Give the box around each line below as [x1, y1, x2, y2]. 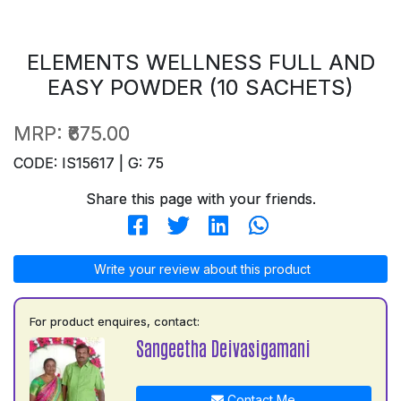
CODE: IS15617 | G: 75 [13, 153, 164, 172]
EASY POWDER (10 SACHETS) [47, 73, 354, 100]
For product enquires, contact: [30, 313, 200, 328]
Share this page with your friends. [85, 189, 316, 208]
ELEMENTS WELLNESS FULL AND [26, 48, 375, 75]
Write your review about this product [90, 260, 311, 277]
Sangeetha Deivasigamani [135, 335, 311, 360]
